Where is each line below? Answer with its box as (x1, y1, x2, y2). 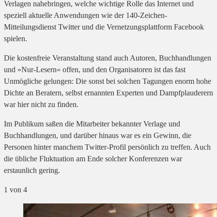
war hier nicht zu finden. (4, 100, 78, 109)
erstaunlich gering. (4, 166, 60, 175)
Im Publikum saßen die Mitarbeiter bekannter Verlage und (4, 120, 180, 128)
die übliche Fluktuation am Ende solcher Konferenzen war (4, 155, 182, 163)
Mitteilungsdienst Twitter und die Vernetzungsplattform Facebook (4, 23, 204, 31)
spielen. (4, 34, 27, 43)
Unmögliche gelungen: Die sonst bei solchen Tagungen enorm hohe (4, 77, 211, 86)
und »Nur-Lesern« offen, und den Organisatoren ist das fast (4, 65, 186, 74)
